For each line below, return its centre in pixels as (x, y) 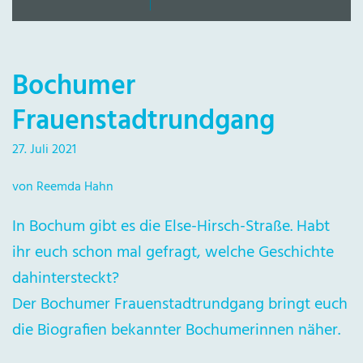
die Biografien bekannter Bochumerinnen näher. (176, 331)
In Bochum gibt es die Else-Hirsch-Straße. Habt (171, 227)
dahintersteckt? (66, 279)
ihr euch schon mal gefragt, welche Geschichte (173, 253)
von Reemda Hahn (63, 187)
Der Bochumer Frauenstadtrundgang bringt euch (180, 305)
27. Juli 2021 (44, 150)
